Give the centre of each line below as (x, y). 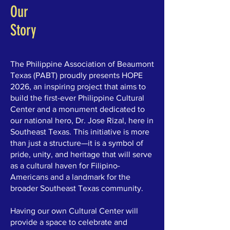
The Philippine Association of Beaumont (82, 64)
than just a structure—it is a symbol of (77, 143)
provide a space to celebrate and (69, 222)
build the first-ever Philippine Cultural (77, 98)
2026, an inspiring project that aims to (78, 87)
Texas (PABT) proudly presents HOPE (76, 75)
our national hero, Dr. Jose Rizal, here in (82, 120)
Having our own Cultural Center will (74, 211)
